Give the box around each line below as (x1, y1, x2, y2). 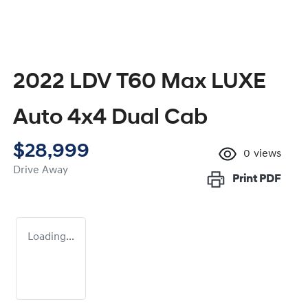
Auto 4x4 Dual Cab (13, 107, 208, 130)
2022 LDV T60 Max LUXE (13, 71, 266, 94)
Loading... (27, 232, 74, 243)
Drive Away (13, 165, 68, 177)
